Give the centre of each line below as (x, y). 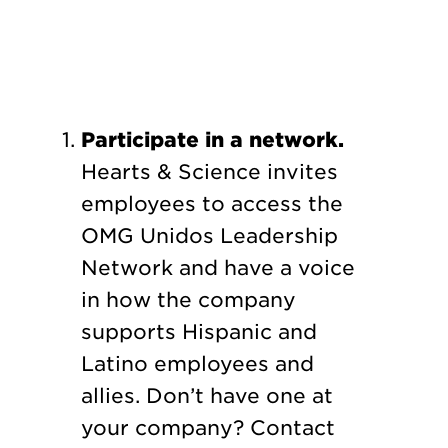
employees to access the (211, 204)
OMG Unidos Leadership (209, 236)
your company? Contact (207, 428)
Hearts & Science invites (209, 172)
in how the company (188, 300)
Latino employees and (197, 364)
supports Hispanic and (198, 332)
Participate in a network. (212, 140)
